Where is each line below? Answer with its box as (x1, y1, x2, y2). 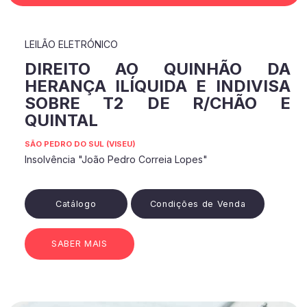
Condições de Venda (149, 198, 246, 209)
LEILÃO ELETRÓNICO (24, 38, 118, 51)
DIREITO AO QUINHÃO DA (24, 59, 291, 79)
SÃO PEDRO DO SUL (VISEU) (24, 139, 136, 149)
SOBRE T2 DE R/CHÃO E (24, 93, 291, 114)
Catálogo (55, 198, 97, 209)
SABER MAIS (51, 238, 108, 249)
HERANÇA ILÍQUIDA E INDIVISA (24, 76, 291, 97)
